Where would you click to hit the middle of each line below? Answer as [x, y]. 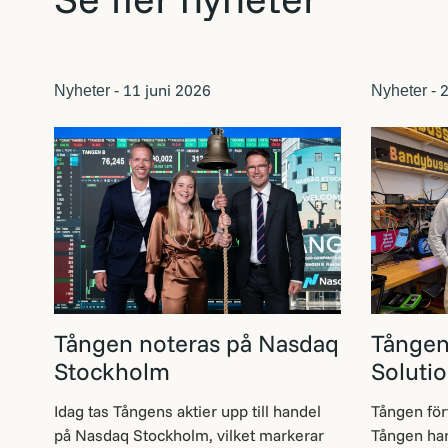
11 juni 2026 [165, 90]
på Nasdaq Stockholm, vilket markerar [189, 435]
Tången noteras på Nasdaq [196, 343]
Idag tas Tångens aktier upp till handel [187, 411]
